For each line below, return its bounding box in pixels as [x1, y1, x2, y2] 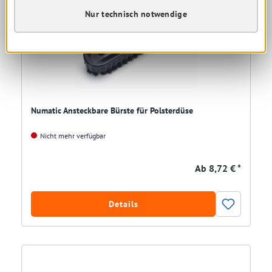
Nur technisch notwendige [85, 8, 187, 19]
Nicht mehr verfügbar [38, 131, 106, 141]
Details [108, 199, 138, 210]
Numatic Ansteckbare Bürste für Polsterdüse [31, 105, 193, 117]
